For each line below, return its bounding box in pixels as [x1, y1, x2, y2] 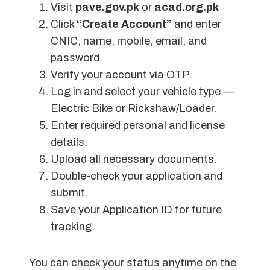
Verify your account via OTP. [51, 69, 192, 81]
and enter [172, 18, 221, 31]
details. [51, 136, 87, 149]
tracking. [51, 221, 95, 233]
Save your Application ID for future [51, 204, 222, 216]
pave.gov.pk [75, 1, 139, 14]
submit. [51, 187, 88, 199]
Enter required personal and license [51, 119, 225, 132]
